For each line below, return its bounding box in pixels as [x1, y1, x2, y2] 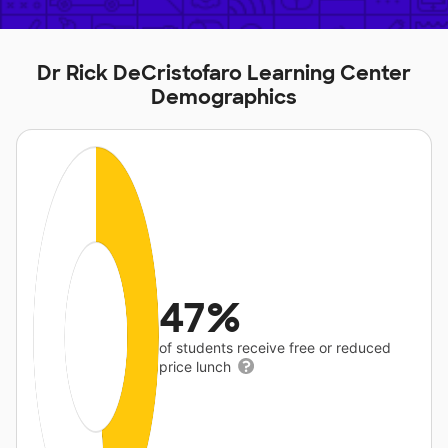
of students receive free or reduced [159, 339, 392, 356]
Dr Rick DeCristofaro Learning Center [37, 60, 411, 86]
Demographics [151, 84, 297, 110]
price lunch [159, 358, 236, 375]
